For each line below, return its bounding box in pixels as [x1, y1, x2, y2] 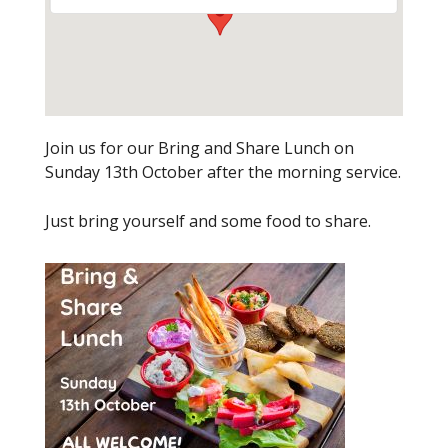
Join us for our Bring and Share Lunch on [44, 137, 354, 159]
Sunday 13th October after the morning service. [44, 161, 401, 183]
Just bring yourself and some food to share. [44, 210, 371, 232]
